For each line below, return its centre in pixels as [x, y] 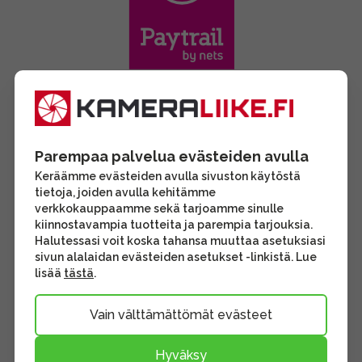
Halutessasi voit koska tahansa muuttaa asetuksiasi [180, 241]
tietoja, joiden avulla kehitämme [125, 192]
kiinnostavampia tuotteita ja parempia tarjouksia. [174, 225]
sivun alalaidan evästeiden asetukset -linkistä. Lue [176, 257]
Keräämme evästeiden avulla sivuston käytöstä [168, 176]
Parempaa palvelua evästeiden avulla [172, 156]
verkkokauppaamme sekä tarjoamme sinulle [159, 208]
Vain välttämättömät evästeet [181, 315]
